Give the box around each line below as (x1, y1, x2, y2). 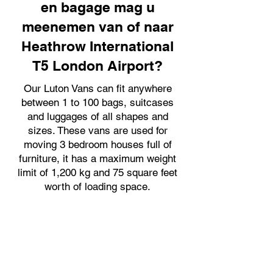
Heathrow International (21, 38, 174, 54)
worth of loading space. (44, 180, 151, 193)
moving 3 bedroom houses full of (23, 138, 172, 151)
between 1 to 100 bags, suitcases (21, 96, 174, 108)
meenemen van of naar (21, 18, 174, 35)
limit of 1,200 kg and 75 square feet (18, 166, 177, 179)
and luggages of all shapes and (27, 110, 168, 122)
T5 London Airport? (32, 57, 163, 74)
